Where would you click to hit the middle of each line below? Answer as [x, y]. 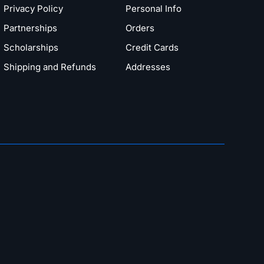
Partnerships [30, 28]
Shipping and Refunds [49, 67]
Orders [140, 28]
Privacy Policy [33, 8]
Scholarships [31, 47]
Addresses [148, 67]
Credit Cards [152, 47]
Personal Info [154, 8]
